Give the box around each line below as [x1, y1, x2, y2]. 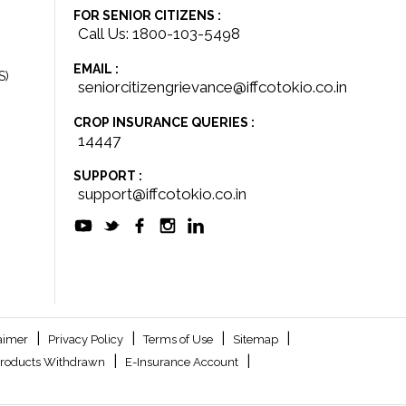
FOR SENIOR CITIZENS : [73, 8, 221, 23]
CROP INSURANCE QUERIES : [73, 115, 255, 130]
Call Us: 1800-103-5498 [78, 24, 240, 43]
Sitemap [233, 333, 281, 346]
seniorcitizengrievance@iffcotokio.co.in [78, 78, 347, 96]
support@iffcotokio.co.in [78, 185, 246, 203]
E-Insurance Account [124, 355, 241, 369]
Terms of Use [143, 333, 216, 346]
